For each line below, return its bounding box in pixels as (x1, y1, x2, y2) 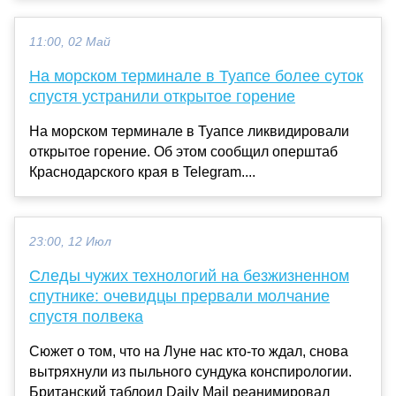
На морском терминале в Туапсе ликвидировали (29, 123, 349, 139)
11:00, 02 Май (29, 34, 110, 49)
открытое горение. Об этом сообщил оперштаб (29, 143, 338, 159)
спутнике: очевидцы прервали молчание (29, 286, 330, 305)
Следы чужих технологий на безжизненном (29, 266, 349, 285)
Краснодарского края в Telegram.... (29, 164, 255, 179)
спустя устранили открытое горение (29, 87, 295, 105)
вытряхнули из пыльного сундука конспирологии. (29, 363, 352, 379)
